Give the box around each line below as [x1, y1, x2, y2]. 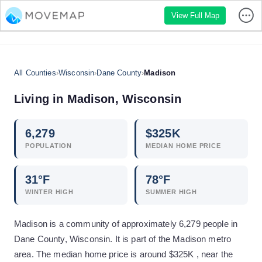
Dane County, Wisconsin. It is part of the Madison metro [14, 234, 232, 244]
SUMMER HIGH [146, 188, 197, 195]
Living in [14, 92, 67, 105]
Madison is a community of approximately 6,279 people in [14, 219, 238, 229]
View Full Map [171, 11, 219, 20]
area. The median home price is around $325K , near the [14, 249, 233, 259]
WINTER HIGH [25, 188, 74, 195]
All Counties [14, 68, 56, 77]
